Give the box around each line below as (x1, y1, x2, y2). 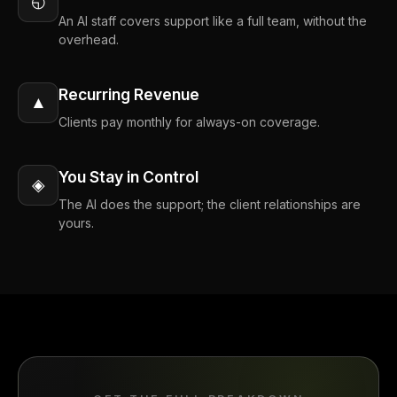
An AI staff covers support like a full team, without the (58, 12, 367, 28)
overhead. (58, 31, 119, 47)
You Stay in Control (58, 167, 198, 186)
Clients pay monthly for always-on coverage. (58, 113, 320, 129)
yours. (58, 214, 94, 230)
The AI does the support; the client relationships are (58, 196, 361, 212)
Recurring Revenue (58, 84, 199, 104)
